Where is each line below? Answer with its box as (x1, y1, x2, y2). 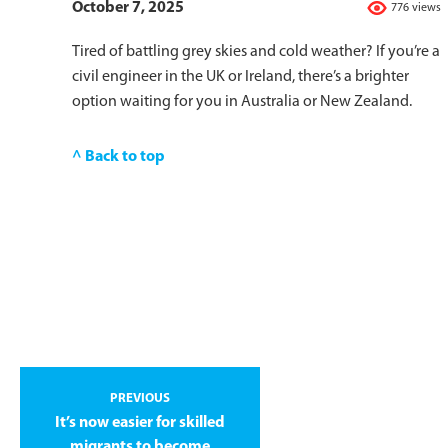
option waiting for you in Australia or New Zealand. (72, 94, 412, 111)
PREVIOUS (110, 392, 170, 405)
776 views (391, 2, 441, 15)
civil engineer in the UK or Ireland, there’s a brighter (72, 69, 409, 86)
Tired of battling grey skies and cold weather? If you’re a (72, 44, 440, 61)
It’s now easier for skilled (55, 415, 225, 431)
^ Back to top (72, 149, 165, 166)
